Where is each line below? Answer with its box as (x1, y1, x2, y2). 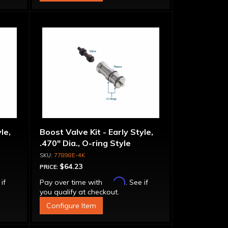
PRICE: (39, 163, 60, 170)
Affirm (104, 177, 126, 185)
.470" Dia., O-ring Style (39, 138, 131, 148)
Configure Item (46, 201, 96, 210)
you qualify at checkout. (39, 187, 119, 196)
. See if (125, 178, 148, 187)
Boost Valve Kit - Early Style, (39, 127, 153, 137)
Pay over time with (39, 178, 104, 187)
